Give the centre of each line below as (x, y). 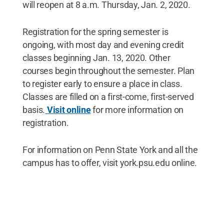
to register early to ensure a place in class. (102, 83)
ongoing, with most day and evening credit (103, 44)
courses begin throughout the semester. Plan (108, 70)
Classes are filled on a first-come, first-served (108, 96)
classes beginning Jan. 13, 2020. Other (96, 57)
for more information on (137, 109)
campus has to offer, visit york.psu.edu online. (110, 162)
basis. (34, 109)
